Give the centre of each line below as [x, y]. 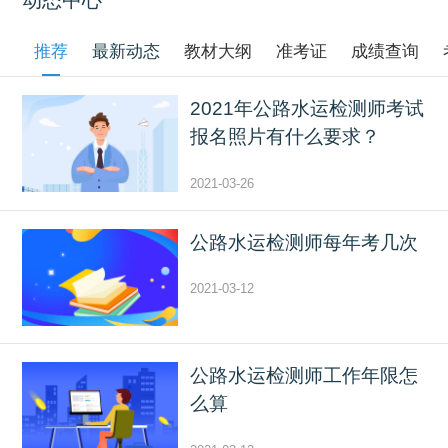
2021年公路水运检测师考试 [306, 109]
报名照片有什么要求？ [284, 137]
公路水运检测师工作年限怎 [303, 376]
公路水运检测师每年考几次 [303, 242]
